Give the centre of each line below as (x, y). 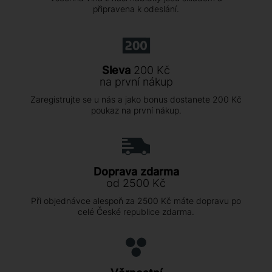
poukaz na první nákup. (136, 110)
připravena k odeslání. (136, 9)
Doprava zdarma (136, 172)
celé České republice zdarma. (136, 212)
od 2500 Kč (136, 183)
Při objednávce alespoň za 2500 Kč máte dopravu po (136, 201)
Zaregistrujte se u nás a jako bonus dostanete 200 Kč (136, 100)
